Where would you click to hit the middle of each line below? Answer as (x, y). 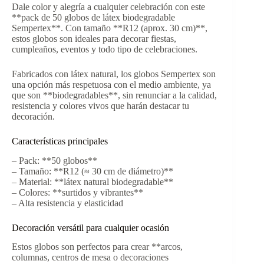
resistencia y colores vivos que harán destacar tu (100, 105)
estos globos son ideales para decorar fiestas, (94, 38)
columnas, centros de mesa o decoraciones (90, 258)
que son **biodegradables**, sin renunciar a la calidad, (114, 95)
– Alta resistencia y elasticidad (67, 203)
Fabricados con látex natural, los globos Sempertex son (114, 74)
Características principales (60, 141)
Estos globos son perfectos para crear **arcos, (97, 247)
